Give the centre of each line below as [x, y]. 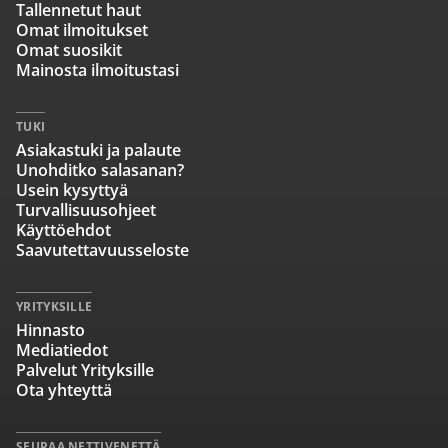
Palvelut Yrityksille [85, 370]
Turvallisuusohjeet [86, 210]
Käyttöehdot [63, 230]
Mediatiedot [62, 350]
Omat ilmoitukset [82, 30]
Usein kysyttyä [72, 190]
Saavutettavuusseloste [102, 250]
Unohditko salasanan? [100, 170]
